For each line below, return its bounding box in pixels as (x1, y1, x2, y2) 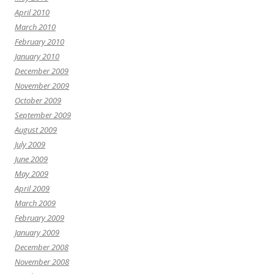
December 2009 (15, 65, 68, 77)
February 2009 (15, 212, 64, 224)
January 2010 (15, 51, 59, 62)
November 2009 (15, 80, 69, 92)
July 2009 (15, 139, 45, 150)
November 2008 (15, 256, 69, 268)
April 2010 (15, 7, 50, 18)
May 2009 (15, 168, 48, 180)
